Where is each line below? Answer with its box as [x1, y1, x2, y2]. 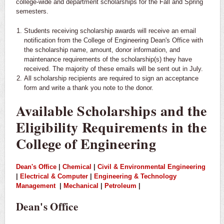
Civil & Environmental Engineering [97, 163, 205, 171]
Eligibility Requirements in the [16, 117, 207, 138]
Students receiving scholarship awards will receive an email [23, 27, 196, 35]
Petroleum [104, 182, 136, 190]
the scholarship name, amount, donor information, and [23, 46, 180, 54]
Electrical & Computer [20, 172, 88, 180]
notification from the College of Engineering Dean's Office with [23, 36, 203, 44]
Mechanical [63, 182, 98, 190]
